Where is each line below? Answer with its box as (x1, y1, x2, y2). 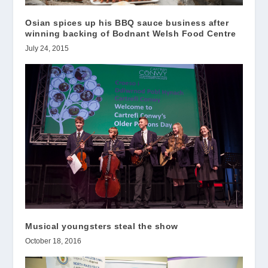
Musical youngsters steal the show (25, 221, 189, 232)
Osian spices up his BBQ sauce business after (25, 18, 229, 28)
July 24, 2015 (25, 44, 69, 53)
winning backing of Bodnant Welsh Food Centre (25, 29, 236, 39)
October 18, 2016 (25, 237, 82, 246)
